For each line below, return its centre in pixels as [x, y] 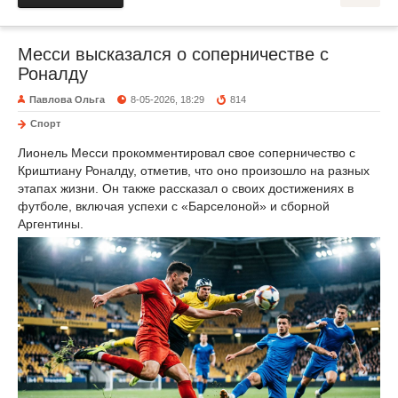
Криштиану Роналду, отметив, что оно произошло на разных [194, 171]
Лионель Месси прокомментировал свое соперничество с [187, 153]
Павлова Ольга [67, 99]
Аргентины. [51, 224]
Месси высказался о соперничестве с [173, 54]
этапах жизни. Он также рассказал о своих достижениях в [186, 188]
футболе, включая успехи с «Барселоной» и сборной [174, 206]
